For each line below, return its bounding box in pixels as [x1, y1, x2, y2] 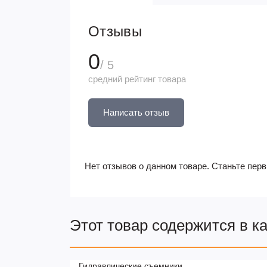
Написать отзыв [103, 107, 169, 117]
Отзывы [88, 23, 142, 39]
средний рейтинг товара [88, 74, 186, 84]
